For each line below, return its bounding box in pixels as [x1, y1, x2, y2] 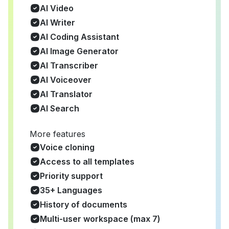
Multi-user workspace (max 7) [40, 213, 161, 224]
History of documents [40, 199, 127, 210]
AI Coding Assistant [40, 31, 119, 42]
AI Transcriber [40, 60, 98, 71]
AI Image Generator [40, 45, 119, 56]
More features [30, 128, 85, 139]
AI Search [40, 103, 79, 113]
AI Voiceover [40, 74, 91, 85]
